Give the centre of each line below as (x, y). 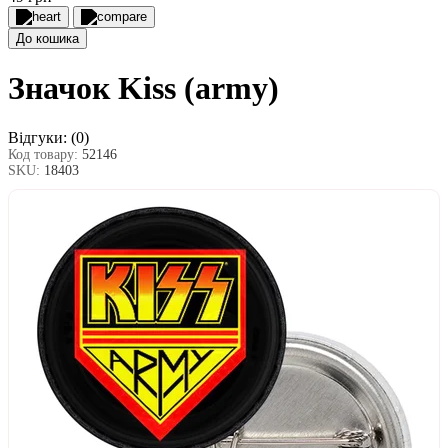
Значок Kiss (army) (143, 88)
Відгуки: (37, 137)
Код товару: (45, 154)
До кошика (47, 38)
